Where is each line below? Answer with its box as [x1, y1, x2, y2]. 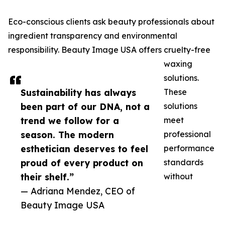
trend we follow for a [21, 115, 119, 127]
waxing [164, 59, 192, 69]
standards [164, 157, 203, 168]
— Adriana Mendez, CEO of [21, 185, 135, 197]
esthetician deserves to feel [21, 143, 148, 155]
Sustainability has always [21, 87, 136, 98]
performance [164, 143, 214, 154]
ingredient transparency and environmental [8, 31, 177, 41]
